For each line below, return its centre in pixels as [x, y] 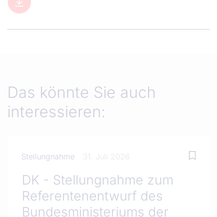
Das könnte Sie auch [82, 92]
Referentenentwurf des [92, 196]
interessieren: [56, 112]
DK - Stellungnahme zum [98, 180]
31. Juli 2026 [106, 156]
